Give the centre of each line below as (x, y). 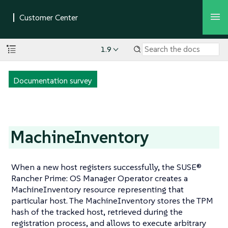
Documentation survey (52, 80)
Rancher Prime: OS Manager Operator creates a (99, 178)
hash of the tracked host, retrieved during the (97, 212)
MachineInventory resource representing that (97, 190)
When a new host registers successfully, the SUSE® (106, 167)
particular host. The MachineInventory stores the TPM (112, 201)
